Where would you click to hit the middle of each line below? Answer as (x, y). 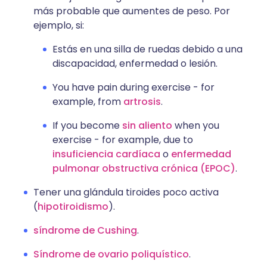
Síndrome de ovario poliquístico (111, 254)
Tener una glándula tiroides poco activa (126, 193)
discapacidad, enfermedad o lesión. (135, 64)
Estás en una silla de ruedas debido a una (148, 49)
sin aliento (147, 126)
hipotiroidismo (73, 207)
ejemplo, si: (59, 26)
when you (196, 126)
